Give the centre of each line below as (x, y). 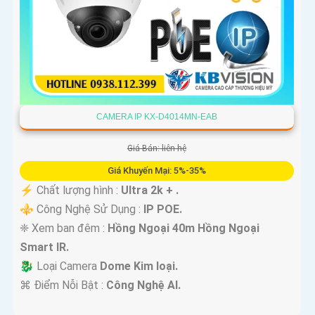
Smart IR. (44, 247)
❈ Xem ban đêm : (64, 229)
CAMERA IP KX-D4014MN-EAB (156, 117)
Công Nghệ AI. (143, 285)
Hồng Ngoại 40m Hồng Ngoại (184, 229)
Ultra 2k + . (150, 191)
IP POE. (163, 210)
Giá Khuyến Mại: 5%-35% (156, 171)
